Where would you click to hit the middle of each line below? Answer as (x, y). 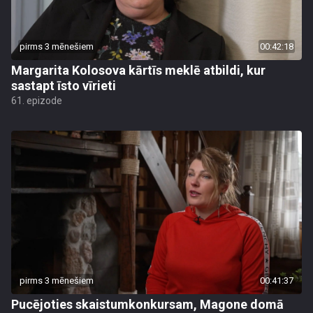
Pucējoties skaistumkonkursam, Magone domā (147, 304)
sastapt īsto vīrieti (64, 86)
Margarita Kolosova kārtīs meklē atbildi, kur (138, 70)
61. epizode (37, 101)
